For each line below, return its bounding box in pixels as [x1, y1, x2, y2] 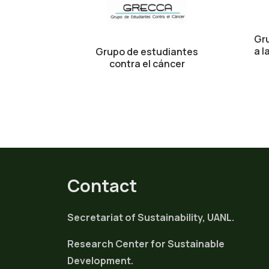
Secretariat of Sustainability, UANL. [67, 210, 234, 224]
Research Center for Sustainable [67, 237, 225, 250]
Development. [67, 253, 133, 267]
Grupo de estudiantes [95, 44, 198, 58]
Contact [67, 173, 141, 198]
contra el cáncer [109, 56, 185, 70]
